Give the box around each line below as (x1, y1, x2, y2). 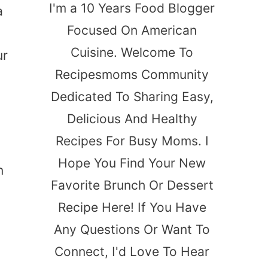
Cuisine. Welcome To (71, 44, 193, 60)
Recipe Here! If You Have (57, 199, 206, 215)
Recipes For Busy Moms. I (55, 133, 209, 148)
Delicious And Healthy (66, 111, 197, 126)
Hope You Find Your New (58, 155, 206, 170)
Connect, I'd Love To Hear (54, 243, 209, 259)
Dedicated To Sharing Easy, (50, 89, 214, 104)
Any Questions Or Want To (54, 221, 210, 237)
